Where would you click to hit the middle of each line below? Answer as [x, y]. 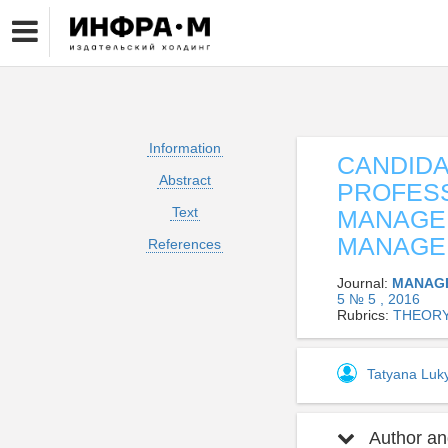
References [184, 244]
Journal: [364, 283]
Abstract [184, 180]
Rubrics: [365, 315]
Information [184, 148]
